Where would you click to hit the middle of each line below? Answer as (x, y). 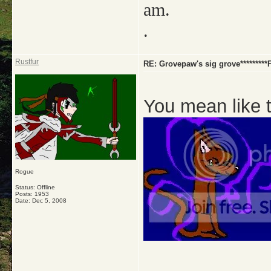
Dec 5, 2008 (49, 201)
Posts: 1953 (32, 194)
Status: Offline (35, 187)
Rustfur (27, 62)
